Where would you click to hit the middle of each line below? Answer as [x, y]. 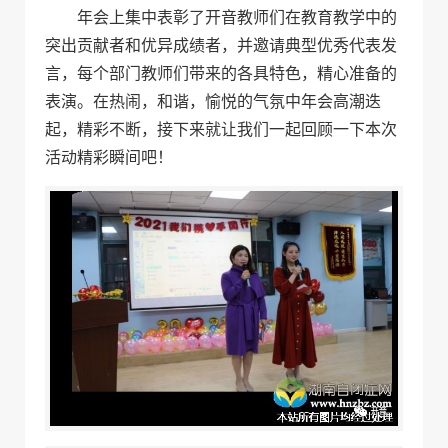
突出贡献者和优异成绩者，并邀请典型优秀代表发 [221, 44]
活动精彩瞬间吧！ [109, 156]
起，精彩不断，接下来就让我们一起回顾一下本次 [221, 128]
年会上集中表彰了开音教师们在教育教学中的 [237, 16]
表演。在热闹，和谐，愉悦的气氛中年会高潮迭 [213, 100]
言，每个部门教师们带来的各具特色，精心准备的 [221, 72]
